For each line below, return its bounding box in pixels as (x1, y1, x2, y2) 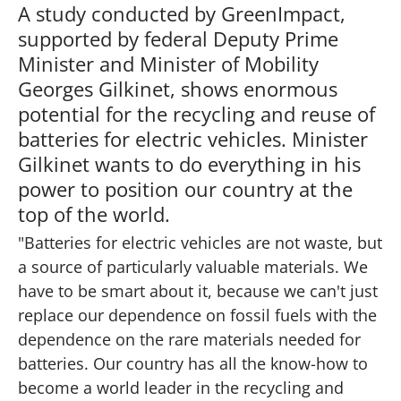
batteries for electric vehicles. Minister (18, 124, 368, 152)
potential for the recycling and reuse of (18, 99, 375, 127)
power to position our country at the (18, 175, 353, 202)
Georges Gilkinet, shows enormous (18, 74, 337, 102)
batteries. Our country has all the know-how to (18, 352, 368, 374)
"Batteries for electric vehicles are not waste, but (18, 231, 382, 253)
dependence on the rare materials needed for (18, 328, 361, 350)
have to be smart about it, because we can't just (18, 279, 378, 302)
